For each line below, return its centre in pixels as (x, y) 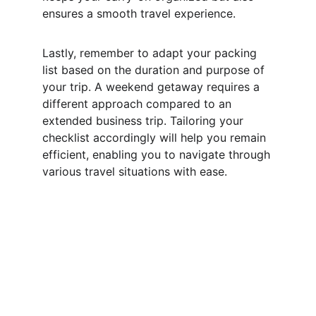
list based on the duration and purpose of (155, 70)
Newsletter (158, 299)
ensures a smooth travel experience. (139, 13)
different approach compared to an (139, 104)
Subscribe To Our (158, 276)
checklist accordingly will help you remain (156, 138)
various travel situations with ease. (135, 171)
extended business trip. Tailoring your (145, 121)
